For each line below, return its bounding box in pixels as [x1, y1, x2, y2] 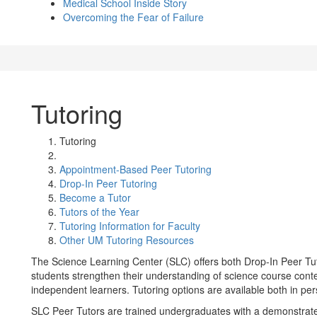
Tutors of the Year [59, 204, 139, 219]
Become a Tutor [59, 190, 131, 204]
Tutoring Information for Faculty [59, 219, 200, 233]
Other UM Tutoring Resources [59, 233, 194, 247]
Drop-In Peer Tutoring [59, 176, 157, 190]
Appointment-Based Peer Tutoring [59, 162, 212, 176]
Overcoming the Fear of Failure [63, 10, 204, 24]
